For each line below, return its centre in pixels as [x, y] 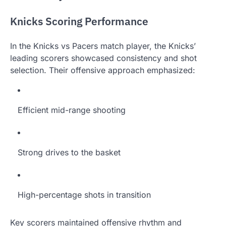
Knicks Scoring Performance [79, 22]
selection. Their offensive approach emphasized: [103, 70]
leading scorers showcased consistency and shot [103, 58]
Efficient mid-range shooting [72, 110]
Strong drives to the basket [69, 152]
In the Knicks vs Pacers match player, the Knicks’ [103, 46]
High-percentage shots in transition [84, 194]
